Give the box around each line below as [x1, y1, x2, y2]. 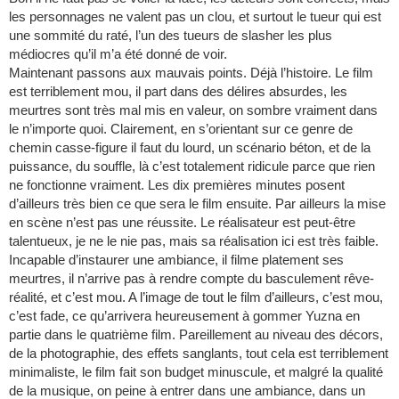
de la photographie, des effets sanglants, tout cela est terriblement [9, 346, 388, 362]
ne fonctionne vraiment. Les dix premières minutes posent [9, 177, 345, 193]
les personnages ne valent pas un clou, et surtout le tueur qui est [9, 9, 381, 25]
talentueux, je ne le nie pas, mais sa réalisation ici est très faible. [9, 233, 379, 249]
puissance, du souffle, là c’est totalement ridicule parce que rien [9, 159, 375, 175]
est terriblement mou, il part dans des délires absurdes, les [9, 84, 347, 100]
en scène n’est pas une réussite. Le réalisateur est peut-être [9, 215, 355, 231]
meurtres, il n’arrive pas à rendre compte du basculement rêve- [9, 271, 374, 287]
